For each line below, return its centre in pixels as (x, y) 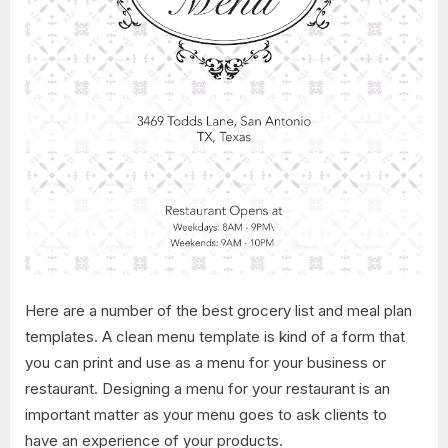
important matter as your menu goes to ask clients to (206, 414)
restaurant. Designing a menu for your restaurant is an (207, 388)
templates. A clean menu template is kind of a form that (215, 336)
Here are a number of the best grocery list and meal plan (218, 310)
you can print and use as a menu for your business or (205, 362)
